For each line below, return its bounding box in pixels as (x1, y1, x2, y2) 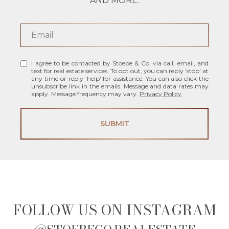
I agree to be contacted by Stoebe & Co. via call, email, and (31, 59, 209, 67)
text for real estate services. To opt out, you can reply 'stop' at (31, 66, 209, 75)
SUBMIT (100, 119, 129, 128)
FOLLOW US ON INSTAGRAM (13, 198, 216, 221)
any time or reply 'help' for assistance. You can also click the (31, 74, 209, 82)
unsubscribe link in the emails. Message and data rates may (31, 82, 209, 90)
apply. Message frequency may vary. (31, 89, 140, 98)
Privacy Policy (140, 89, 182, 98)
